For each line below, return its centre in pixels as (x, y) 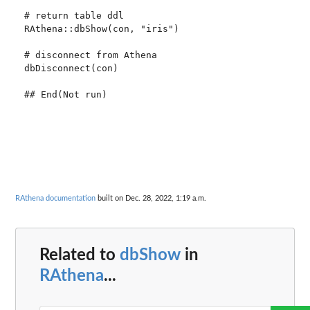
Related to (80, 255)
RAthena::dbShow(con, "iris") (101, 28)
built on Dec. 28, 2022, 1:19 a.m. (151, 199)
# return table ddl (74, 15)
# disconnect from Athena (90, 55)
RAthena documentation (55, 199)
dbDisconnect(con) (71, 68)
